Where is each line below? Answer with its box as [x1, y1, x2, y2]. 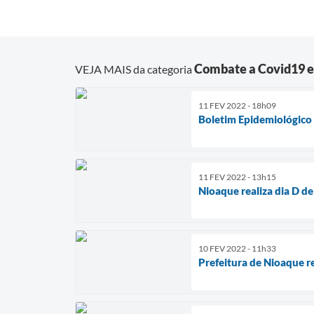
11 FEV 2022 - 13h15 [198, 171, 276, 182]
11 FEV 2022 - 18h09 [198, 100, 276, 111]
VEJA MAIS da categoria [75, 62, 194, 76]
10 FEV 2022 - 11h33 [198, 243, 276, 254]
